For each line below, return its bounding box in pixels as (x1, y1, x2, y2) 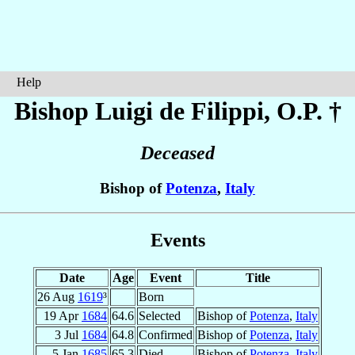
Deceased (140, 143, 215, 164)
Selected (139, 308, 181, 323)
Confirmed (139, 327, 193, 342)
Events (150, 229, 205, 250)
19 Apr (44, 308, 82, 323)
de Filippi (158, 97, 264, 125)
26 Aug (37, 289, 78, 303)
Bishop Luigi (13, 97, 159, 125)
